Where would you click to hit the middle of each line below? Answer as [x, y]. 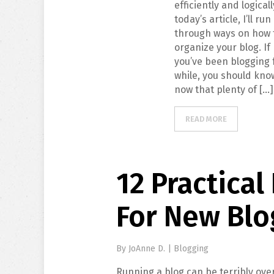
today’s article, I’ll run [223, 19]
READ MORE [206, 119]
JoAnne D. [148, 249]
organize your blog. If [223, 47]
